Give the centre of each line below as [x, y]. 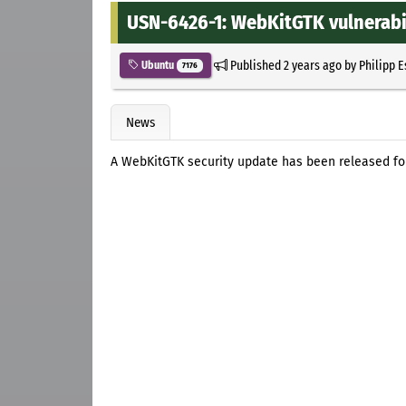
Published [255, 65]
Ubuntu [158, 65]
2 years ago [312, 65]
